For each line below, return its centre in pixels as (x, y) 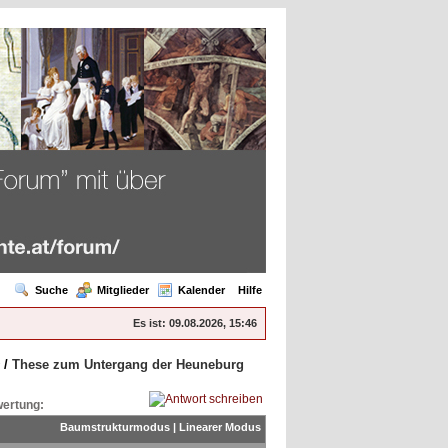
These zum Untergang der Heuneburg (128, 364)
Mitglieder (123, 290)
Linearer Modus (220, 426)
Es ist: (149, 323)
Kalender (201, 290)
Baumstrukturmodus (115, 426)
